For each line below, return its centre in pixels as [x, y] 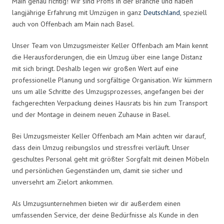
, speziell [193, 12]
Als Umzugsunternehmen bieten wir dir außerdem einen [96, 203]
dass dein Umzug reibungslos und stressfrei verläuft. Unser [101, 147]
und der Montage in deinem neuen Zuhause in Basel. [91, 114]
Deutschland [162, 12]
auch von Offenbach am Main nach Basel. [73, 24]
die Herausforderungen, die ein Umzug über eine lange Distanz [107, 57]
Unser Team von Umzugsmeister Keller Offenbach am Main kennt [110, 45]
